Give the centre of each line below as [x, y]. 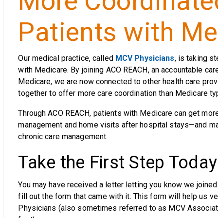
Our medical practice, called [67, 58]
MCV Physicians [145, 58]
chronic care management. [63, 136]
